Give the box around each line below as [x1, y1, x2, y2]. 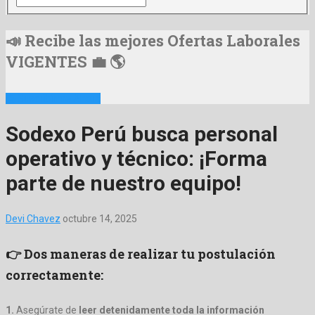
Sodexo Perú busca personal [6, 122, 278, 146]
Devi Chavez [6, 212, 60, 224]
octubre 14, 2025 [63, 212, 137, 224]
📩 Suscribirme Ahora [6, 93, 101, 105]
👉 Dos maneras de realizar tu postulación [6, 245, 276, 262]
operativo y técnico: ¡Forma [6, 146, 267, 171]
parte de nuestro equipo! [6, 171, 241, 195]
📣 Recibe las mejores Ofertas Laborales [6, 30, 300, 51]
